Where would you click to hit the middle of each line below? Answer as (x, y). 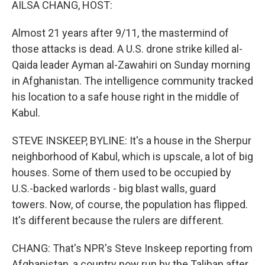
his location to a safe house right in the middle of (126, 97)
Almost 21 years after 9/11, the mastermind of (120, 33)
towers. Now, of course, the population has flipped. (130, 204)
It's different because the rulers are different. (118, 220)
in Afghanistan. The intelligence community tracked (132, 81)
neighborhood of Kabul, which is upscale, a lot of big (132, 156)
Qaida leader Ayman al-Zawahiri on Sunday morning (131, 65)
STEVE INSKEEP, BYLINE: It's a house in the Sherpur (132, 140)
